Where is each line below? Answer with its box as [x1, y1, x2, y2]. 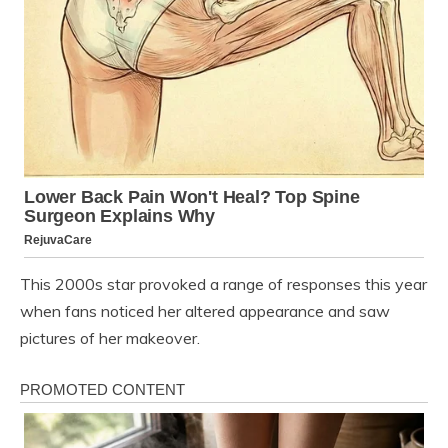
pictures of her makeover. [20, 328, 200, 349]
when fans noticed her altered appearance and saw [20, 301, 390, 322]
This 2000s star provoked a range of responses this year [20, 274, 427, 295]
